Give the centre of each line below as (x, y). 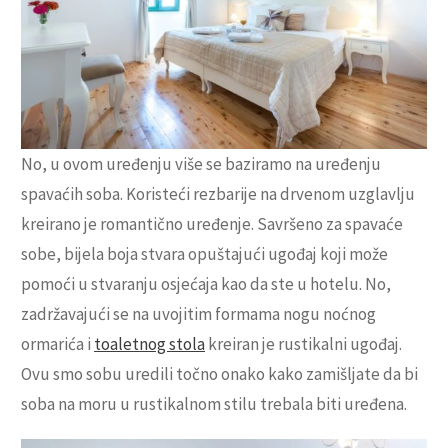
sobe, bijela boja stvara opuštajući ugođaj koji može (204, 254)
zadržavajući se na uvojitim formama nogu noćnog (198, 314)
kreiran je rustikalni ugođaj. (303, 344)
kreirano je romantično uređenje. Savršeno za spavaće (212, 224)
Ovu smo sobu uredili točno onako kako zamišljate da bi (219, 374)
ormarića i (57, 344)
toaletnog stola (149, 344)
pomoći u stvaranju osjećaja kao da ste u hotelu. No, (206, 284)
